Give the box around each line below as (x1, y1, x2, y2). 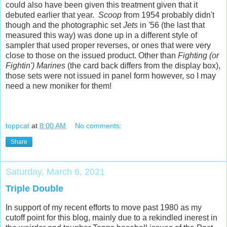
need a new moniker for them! (6, 81, 111, 90)
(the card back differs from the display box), (67, 61, 220, 70)
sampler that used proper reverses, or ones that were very (6, 41, 211, 50)
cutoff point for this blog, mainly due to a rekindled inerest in (6, 213, 217, 222)
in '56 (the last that (138, 20, 205, 29)
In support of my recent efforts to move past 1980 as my (6, 203, 202, 212)
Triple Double (6, 183, 63, 194)
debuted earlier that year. (6, 10, 98, 19)
